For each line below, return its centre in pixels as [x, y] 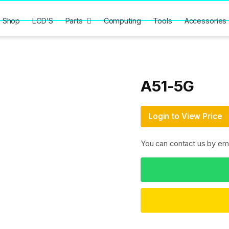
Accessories [205, 20]
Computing [122, 20]
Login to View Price [185, 117]
